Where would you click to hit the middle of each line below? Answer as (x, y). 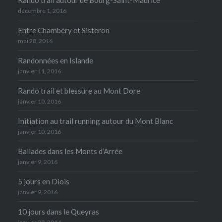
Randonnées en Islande (55, 60)
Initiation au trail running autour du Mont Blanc (95, 121)
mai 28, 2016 (35, 41)
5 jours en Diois (43, 181)
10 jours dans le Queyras (58, 211)
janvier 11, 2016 (39, 71)
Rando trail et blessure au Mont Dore (79, 90)
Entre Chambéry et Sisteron (63, 30)
